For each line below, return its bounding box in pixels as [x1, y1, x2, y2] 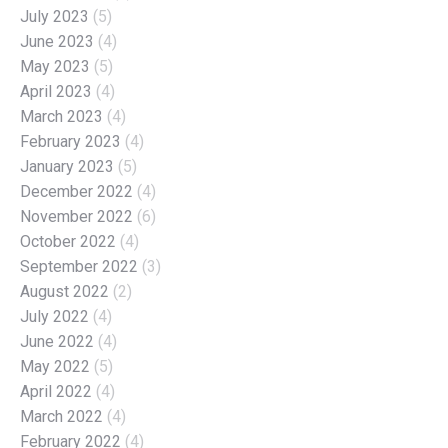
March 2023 [20, 106, 103, 126]
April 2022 [20, 381, 92, 401]
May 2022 [20, 356, 90, 376]
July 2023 [20, 6, 89, 26]
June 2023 [20, 31, 94, 51]
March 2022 [20, 406, 103, 426]
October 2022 [20, 231, 116, 251]
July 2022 [20, 306, 89, 326]
